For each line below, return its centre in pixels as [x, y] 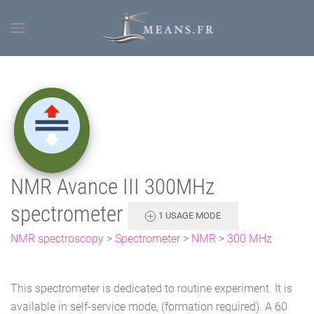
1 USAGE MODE [189, 215]
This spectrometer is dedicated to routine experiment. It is [151, 288]
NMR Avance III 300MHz [112, 187]
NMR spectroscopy [57, 238]
